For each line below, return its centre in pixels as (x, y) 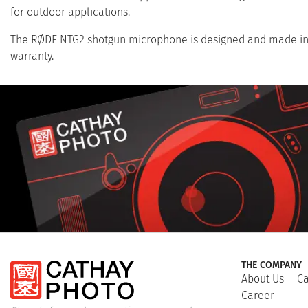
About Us (263, 279)
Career (258, 296)
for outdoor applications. (70, 12)
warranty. (32, 56)
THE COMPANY (272, 265)
